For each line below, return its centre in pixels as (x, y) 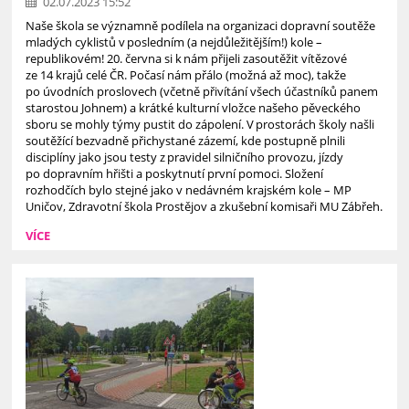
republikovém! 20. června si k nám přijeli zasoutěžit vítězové (187, 58)
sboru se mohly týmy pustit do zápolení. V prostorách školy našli (200, 124)
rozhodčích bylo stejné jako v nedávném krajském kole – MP (189, 189)
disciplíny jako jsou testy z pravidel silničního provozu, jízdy (185, 157)
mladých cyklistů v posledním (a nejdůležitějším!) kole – (174, 42)
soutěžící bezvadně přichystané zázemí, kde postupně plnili (186, 140)
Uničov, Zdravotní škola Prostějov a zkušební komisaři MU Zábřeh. (204, 206)
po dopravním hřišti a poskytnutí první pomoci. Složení (175, 173)
